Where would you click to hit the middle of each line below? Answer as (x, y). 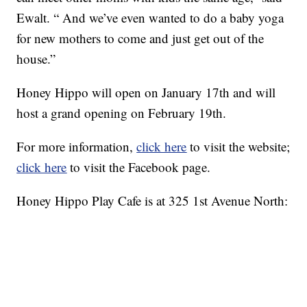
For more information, (77, 147)
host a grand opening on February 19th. (122, 113)
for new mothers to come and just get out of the (140, 38)
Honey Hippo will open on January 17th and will (146, 93)
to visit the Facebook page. (139, 167)
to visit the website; (238, 147)
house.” (36, 59)
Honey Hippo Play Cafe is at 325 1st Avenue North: (152, 201)
